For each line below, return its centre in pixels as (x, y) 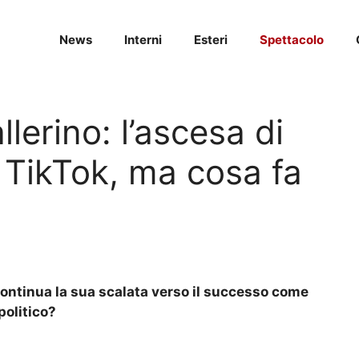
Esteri (211, 40)
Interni (143, 40)
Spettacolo (292, 40)
